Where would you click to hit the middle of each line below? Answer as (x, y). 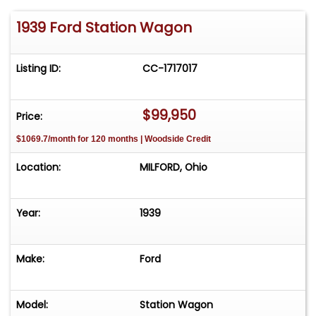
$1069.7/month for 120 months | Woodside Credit (114, 139)
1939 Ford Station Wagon (104, 27)
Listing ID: (38, 68)
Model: (32, 305)
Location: (38, 168)
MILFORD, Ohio (174, 168)
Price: (29, 116)
